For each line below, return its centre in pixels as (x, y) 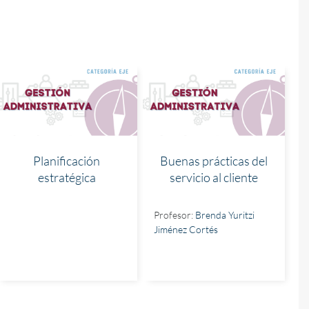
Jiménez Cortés (186, 229)
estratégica (67, 177)
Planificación (67, 161)
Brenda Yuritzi (225, 215)
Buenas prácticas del (214, 161)
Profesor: (175, 215)
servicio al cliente (214, 177)
